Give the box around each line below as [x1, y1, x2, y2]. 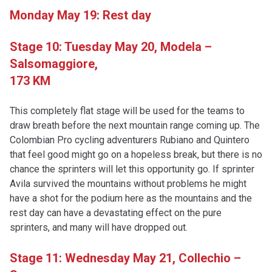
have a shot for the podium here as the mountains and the [10, 192, 252, 204]
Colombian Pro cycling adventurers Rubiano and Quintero [10, 134, 250, 146]
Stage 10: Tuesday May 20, [10, 39, 160, 54]
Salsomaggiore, [10, 56, 98, 71]
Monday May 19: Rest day [10, 8, 151, 22]
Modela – [160, 39, 212, 54]
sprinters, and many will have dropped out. [10, 222, 188, 233]
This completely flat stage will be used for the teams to [10, 105, 245, 117]
